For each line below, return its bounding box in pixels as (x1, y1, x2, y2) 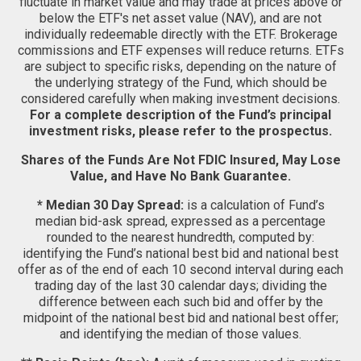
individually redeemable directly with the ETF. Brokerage (23, 27, 338, 42)
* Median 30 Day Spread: (36, 197, 184, 213)
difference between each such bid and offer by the (38, 294, 323, 309)
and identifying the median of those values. (60, 326, 301, 342)
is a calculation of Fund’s (183, 197, 325, 213)
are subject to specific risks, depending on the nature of (24, 59, 337, 74)
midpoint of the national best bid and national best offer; (23, 310, 338, 326)
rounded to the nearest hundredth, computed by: (47, 230, 314, 245)
